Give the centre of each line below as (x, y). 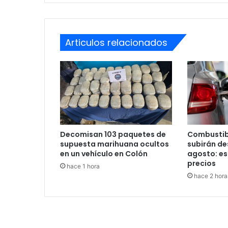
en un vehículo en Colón (104, 153)
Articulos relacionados (116, 43)
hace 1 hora (83, 166)
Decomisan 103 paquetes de (113, 134)
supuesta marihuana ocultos (115, 144)
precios (201, 163)
